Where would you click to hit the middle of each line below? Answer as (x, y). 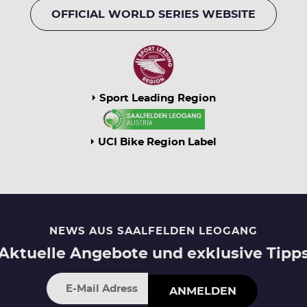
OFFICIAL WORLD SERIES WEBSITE (153, 15)
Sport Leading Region (157, 99)
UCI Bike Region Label (157, 143)
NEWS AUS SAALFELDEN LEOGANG (153, 232)
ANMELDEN (203, 291)
